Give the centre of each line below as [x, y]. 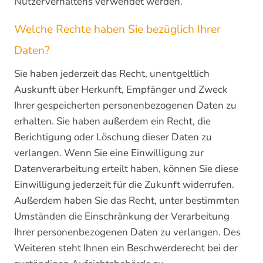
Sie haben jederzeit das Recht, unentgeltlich [112, 74]
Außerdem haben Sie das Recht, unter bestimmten [127, 200]
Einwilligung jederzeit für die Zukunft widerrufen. [124, 185]
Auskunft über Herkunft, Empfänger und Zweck [121, 90]
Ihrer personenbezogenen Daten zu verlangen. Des [127, 232]
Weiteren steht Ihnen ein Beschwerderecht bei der [126, 248]
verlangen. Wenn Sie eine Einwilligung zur [109, 153]
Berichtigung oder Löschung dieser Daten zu [113, 137]
